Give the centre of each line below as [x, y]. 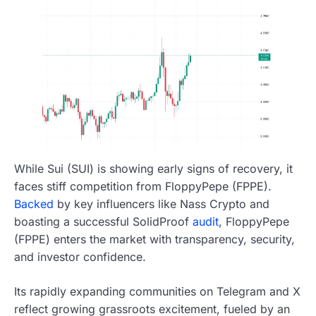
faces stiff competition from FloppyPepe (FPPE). [143, 187]
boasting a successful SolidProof [103, 222]
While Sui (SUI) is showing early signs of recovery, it [153, 169]
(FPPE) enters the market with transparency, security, [154, 239]
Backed [34, 204]
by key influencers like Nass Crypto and [162, 204]
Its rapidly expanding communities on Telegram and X [157, 292]
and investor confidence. [80, 257]
